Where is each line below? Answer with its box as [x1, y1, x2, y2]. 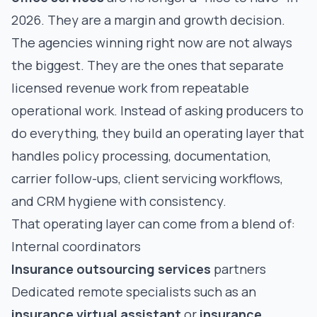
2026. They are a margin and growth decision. [11, 11, 285, 28]
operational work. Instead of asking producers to [11, 102, 304, 119]
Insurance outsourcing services [11, 260, 211, 277]
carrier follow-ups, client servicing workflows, [11, 170, 283, 187]
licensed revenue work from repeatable [11, 79, 249, 96]
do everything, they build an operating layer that [11, 125, 304, 142]
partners [211, 260, 266, 277]
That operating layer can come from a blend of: [11, 215, 295, 232]
